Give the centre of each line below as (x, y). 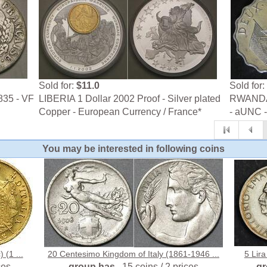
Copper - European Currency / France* (120, 112)
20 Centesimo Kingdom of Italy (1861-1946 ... (133, 254)
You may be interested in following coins (133, 149)
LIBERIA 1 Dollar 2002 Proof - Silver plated (130, 99)
